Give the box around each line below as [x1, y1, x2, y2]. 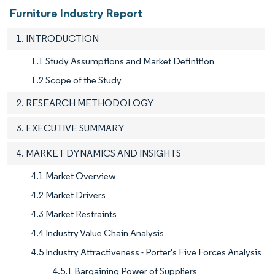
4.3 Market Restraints [31, 208, 117, 220]
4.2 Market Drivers [31, 189, 106, 201]
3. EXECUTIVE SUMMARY [17, 122, 125, 134]
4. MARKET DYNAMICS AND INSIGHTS [17, 147, 181, 160]
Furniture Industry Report [10, 6, 142, 21]
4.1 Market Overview [31, 170, 116, 182]
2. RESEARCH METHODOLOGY [17, 97, 154, 109]
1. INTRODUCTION [17, 33, 99, 45]
